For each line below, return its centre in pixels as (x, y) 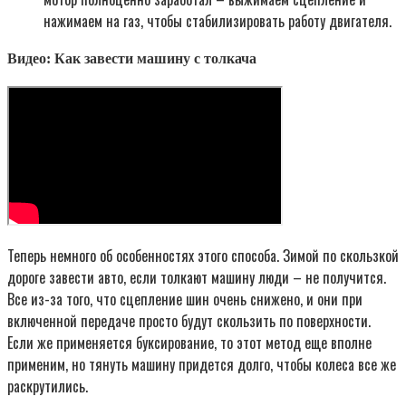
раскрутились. (48, 387)
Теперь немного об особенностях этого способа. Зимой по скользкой (203, 256)
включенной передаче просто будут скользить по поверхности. (189, 321)
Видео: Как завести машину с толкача (132, 59)
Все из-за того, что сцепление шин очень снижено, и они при (185, 300)
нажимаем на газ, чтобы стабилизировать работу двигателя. (217, 20)
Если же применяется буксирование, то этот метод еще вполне (189, 343)
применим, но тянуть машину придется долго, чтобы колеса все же (202, 365)
